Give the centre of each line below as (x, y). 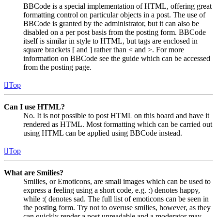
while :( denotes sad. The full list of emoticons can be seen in (116, 199)
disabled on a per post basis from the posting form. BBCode (115, 32)
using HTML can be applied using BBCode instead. (103, 133)
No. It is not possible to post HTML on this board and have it (116, 115)
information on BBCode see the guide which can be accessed (117, 58)
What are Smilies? (34, 172)
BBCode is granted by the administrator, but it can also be (111, 23)
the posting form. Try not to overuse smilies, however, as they (117, 207)
